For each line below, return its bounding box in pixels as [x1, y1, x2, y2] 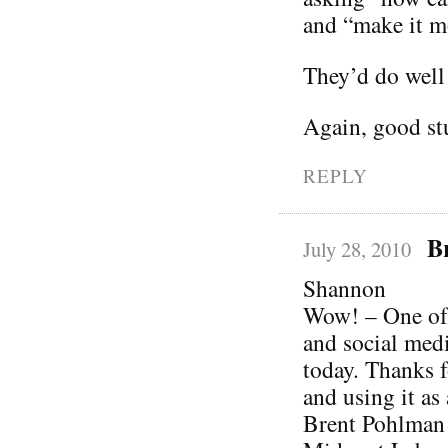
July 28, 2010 [303, 234, 411, 263]
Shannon [303, 271, 386, 304]
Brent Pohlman [303, 406, 445, 439]
